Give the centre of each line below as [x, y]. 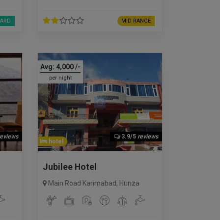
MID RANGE [136, 21]
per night [60, 78]
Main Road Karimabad [82, 183]
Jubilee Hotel [70, 167]
